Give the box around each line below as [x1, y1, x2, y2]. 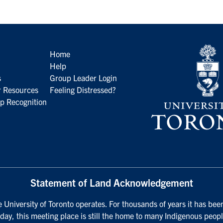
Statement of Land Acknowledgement [30, 176, 193, 189]
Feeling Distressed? [49, 85, 116, 95]
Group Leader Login [49, 73, 117, 83]
